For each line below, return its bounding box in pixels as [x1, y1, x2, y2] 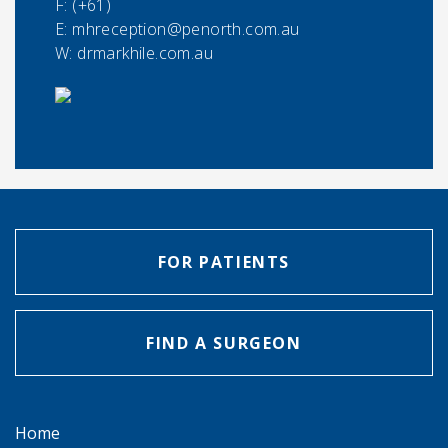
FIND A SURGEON [146, 332, 302, 355]
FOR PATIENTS [157, 251, 291, 274]
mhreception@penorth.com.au [72, 18, 300, 41]
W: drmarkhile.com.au [55, 42, 213, 65]
